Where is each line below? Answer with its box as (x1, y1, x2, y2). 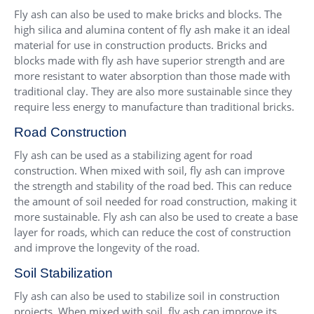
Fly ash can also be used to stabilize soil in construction (14, 289, 280, 303)
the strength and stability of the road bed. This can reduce (14, 179, 292, 193)
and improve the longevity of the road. (14, 240, 200, 255)
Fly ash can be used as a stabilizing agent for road (14, 148, 252, 163)
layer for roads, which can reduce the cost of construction (14, 225, 291, 240)
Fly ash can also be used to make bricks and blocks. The (14, 7, 282, 22)
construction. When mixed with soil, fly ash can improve (14, 163, 285, 178)
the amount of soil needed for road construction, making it (14, 194, 296, 209)
